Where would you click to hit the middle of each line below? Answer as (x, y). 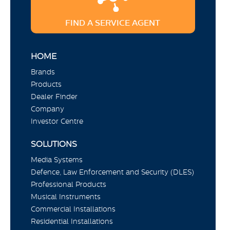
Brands (43, 72)
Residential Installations (72, 222)
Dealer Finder (54, 97)
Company (47, 109)
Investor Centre (57, 121)
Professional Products (69, 185)
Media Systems (57, 160)
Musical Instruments (66, 197)
